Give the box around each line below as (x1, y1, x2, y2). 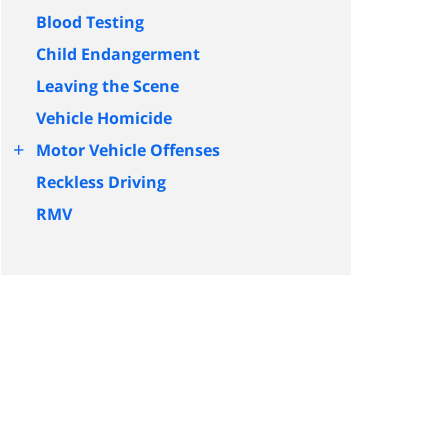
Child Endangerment (36, 42, 200, 65)
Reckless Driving (36, 170, 166, 193)
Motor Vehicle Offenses (36, 138, 220, 161)
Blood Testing (36, 10, 144, 33)
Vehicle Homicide (36, 106, 172, 129)
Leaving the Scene (36, 74, 179, 97)
